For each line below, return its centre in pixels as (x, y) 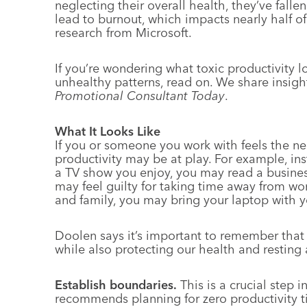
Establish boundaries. (116, 285)
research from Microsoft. (123, 33)
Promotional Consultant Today (140, 96)
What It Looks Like (108, 131)
